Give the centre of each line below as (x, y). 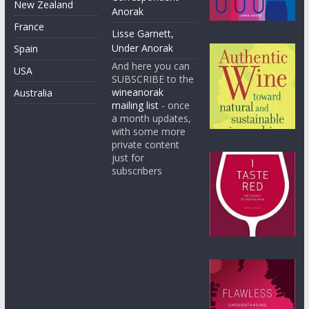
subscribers (137, 171)
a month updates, (152, 119)
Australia (33, 93)
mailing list (136, 106)
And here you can (151, 66)
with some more (149, 132)
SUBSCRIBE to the (153, 79)
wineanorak (138, 92)
